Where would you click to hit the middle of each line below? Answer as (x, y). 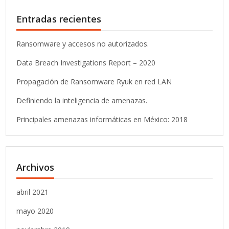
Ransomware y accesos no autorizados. (83, 44)
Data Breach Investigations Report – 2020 (86, 63)
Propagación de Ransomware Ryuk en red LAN (94, 82)
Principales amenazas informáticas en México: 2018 (102, 120)
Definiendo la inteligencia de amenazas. (82, 101)
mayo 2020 (35, 211)
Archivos (36, 167)
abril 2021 (33, 192)
